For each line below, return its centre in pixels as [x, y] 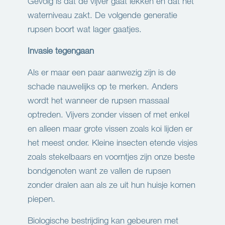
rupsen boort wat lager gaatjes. [85, 29]
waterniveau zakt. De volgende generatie [102, 15]
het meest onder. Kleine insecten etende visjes [113, 143]
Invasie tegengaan [61, 51]
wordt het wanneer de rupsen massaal [98, 100]
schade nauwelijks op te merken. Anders [103, 86]
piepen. [41, 199]
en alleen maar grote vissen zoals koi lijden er [110, 129]
